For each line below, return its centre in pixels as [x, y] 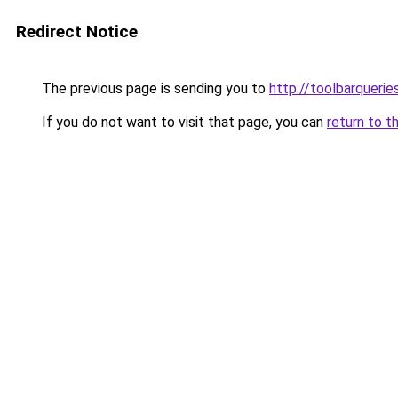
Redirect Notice [77, 32]
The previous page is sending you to [154, 88]
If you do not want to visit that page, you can [183, 122]
